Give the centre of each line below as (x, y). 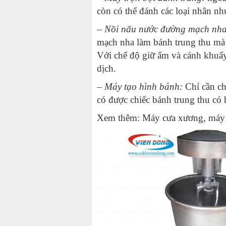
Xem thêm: (120, 118)
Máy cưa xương (173, 118)
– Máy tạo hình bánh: (141, 87)
